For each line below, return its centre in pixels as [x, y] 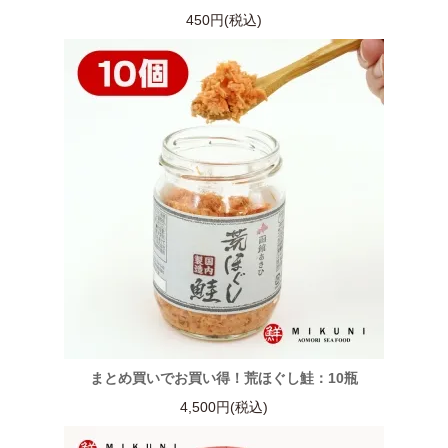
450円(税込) [224, 19]
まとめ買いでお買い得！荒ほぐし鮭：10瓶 [224, 377]
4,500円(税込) [224, 406]
